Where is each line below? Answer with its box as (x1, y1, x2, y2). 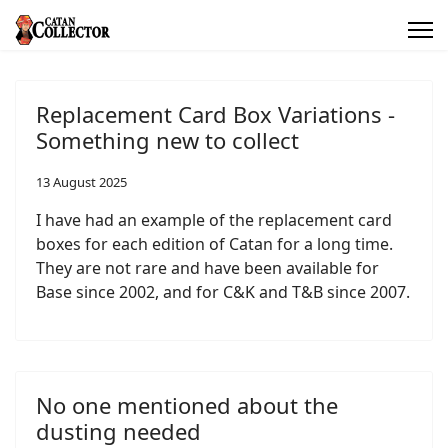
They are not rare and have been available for (36, 257, 379, 279)
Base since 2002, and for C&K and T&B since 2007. (36, 281, 410, 303)
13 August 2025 (36, 173, 127, 191)
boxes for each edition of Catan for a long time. (36, 233, 393, 255)
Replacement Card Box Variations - (36, 99, 395, 129)
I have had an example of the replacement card (36, 209, 392, 231)
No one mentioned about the (36, 390, 338, 420)
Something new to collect (36, 125, 299, 155)
